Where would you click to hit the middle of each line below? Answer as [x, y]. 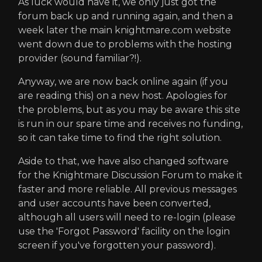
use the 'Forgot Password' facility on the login [124, 231]
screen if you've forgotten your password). [117, 245]
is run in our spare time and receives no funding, [130, 124]
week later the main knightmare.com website [125, 30]
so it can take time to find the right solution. [120, 138]
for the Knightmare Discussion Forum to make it [130, 175]
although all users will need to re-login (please [127, 217]
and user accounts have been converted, [114, 203]
